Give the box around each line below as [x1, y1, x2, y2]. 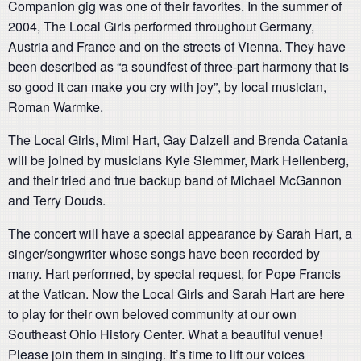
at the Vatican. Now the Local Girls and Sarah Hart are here [8, 284, 345, 304]
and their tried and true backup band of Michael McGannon [8, 171, 342, 190]
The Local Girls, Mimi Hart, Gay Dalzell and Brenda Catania [8, 131, 348, 150]
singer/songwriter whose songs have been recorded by [8, 244, 320, 263]
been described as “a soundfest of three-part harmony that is [8, 57, 349, 77]
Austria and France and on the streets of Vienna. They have [8, 37, 346, 56]
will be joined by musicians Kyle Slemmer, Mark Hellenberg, [8, 151, 349, 170]
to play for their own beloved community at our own [8, 305, 297, 324]
